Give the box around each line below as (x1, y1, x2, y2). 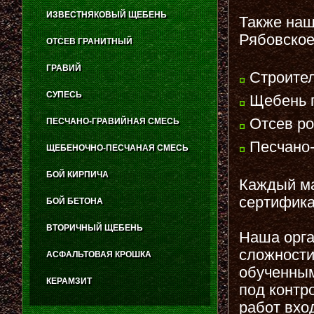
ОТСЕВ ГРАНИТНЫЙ (46, 36, 132, 46)
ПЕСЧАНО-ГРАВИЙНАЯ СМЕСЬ (46, 116, 179, 126)
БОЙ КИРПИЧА (46, 170, 109, 179)
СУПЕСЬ (46, 90, 82, 100)
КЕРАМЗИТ (46, 276, 92, 286)
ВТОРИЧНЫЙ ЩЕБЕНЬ (46, 223, 143, 233)
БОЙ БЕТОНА (46, 196, 103, 206)
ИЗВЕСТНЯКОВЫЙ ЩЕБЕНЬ (46, 10, 167, 20)
